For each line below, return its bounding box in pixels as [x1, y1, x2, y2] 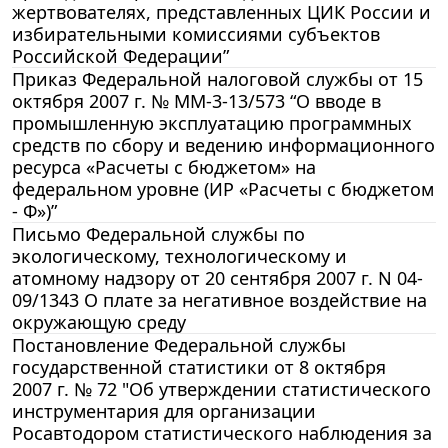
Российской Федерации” [12, 43, 229, 68]
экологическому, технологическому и [12, 243, 347, 268]
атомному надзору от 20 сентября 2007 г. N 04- [12, 265, 423, 290]
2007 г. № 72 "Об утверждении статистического [12, 376, 431, 401]
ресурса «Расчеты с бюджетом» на [12, 154, 316, 179]
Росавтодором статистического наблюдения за [12, 420, 432, 445]
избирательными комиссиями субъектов [12, 21, 380, 46]
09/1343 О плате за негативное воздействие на [12, 287, 427, 312]
